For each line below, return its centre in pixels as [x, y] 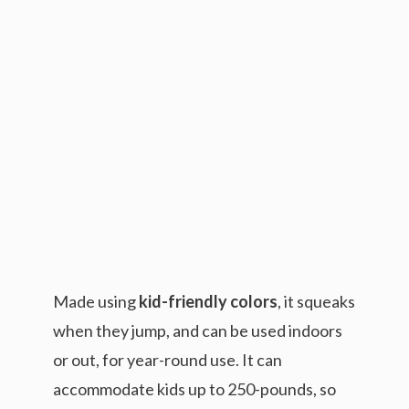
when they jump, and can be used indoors [198, 330]
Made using [96, 301]
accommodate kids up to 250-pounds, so [194, 388]
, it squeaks [316, 301]
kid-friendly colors [208, 301]
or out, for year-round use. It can [168, 359]
